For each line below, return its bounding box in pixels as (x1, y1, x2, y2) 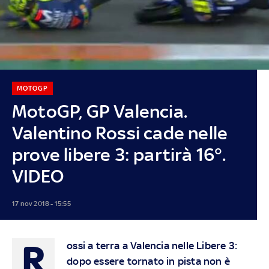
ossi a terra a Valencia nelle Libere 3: (67, 239, 237, 252)
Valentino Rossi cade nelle (11, 122, 228, 144)
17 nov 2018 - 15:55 (11, 199, 71, 208)
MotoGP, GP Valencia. (11, 100, 187, 122)
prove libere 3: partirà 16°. (11, 144, 226, 165)
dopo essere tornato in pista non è (67, 255, 230, 267)
